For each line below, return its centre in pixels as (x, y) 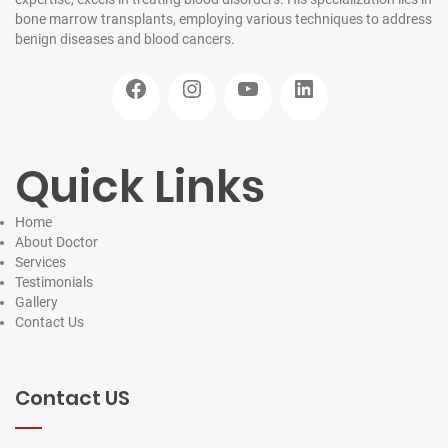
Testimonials (54, 281)
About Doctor (56, 241)
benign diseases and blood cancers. (125, 38)
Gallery (36, 301)
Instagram (213, 75)
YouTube (265, 75)
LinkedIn (321, 75)
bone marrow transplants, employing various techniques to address (223, 18)
